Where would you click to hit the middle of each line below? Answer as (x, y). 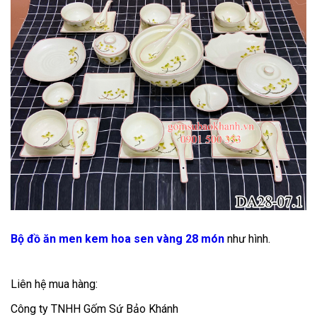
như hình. (247, 239)
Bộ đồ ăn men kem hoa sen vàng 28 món (117, 239)
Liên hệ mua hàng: (54, 284)
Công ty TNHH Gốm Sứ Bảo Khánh (94, 309)
